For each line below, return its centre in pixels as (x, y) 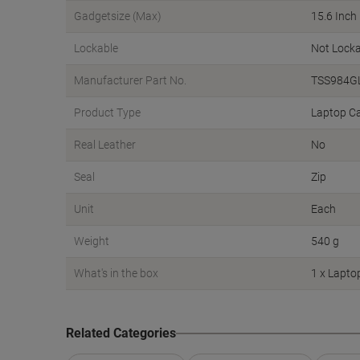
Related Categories (121, 333)
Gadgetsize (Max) (118, 16)
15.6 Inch (334, 16)
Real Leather (105, 145)
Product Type (107, 112)
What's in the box (116, 273)
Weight (92, 241)
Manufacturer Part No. (130, 80)
